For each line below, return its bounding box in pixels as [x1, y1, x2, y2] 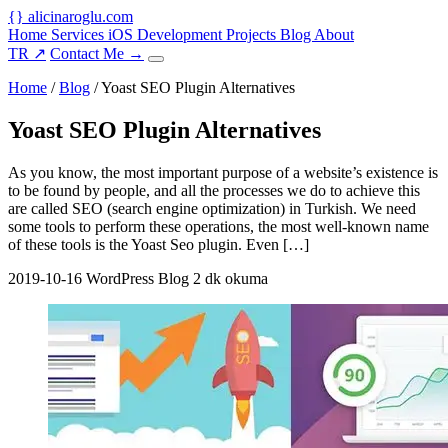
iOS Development [108, 26, 226, 43]
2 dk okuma [193, 269, 268, 287]
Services [51, 26, 108, 43]
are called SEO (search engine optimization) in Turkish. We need [8, 199, 416, 217]
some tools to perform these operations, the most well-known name [8, 217, 429, 235]
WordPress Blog [86, 269, 189, 287]
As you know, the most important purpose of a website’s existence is [8, 163, 438, 181]
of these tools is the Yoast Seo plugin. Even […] [8, 235, 309, 253]
